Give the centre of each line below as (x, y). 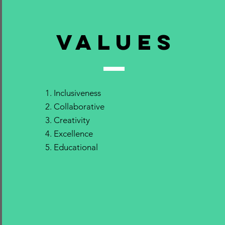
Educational (76, 147)
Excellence (73, 134)
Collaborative (79, 106)
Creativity (72, 120)
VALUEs (116, 42)
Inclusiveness (77, 93)
